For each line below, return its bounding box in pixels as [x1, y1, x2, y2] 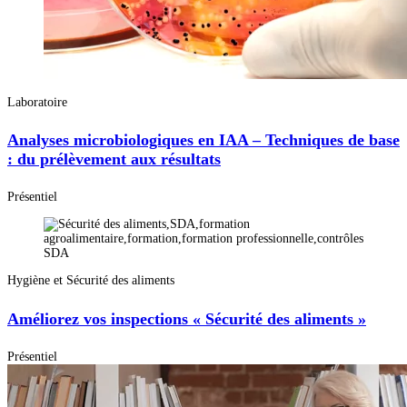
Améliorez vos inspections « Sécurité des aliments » [7, 309, 366, 328]
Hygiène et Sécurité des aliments [7, 273, 174, 288]
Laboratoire [7, 94, 67, 109]
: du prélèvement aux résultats [7, 150, 221, 168]
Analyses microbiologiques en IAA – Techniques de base [7, 131, 400, 149]
